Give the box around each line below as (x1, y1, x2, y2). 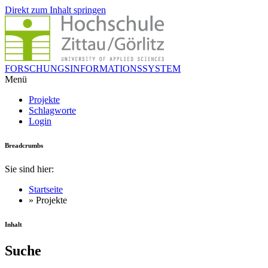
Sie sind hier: (5, 163, 54, 174)
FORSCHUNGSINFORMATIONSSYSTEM (5, 63, 181, 74)
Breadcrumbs (5, 141, 43, 149)
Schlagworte (29, 105, 76, 115)
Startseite (29, 184, 63, 194)
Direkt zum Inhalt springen (5, 5, 106, 15)
